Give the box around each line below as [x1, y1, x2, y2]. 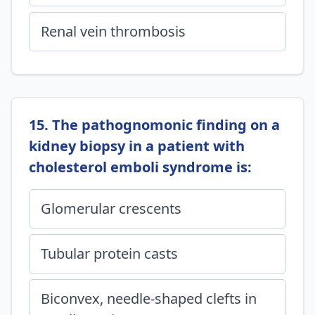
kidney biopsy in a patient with [29, 136, 245, 155]
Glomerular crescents [41, 199, 181, 218]
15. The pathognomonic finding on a [29, 115, 280, 134]
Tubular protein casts [41, 244, 178, 263]
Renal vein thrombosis [41, 22, 186, 41]
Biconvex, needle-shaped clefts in [41, 289, 257, 308]
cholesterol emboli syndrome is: [29, 157, 252, 176]
